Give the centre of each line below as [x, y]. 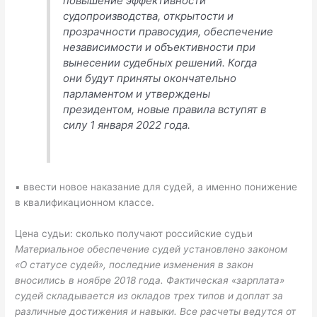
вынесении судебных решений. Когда [160, 63]
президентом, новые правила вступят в [165, 110]
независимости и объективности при [160, 47]
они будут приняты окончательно [150, 79]
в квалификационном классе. [85, 202]
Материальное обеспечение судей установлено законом [151, 249]
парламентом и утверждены [137, 94]
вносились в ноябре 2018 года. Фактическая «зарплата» [150, 280]
